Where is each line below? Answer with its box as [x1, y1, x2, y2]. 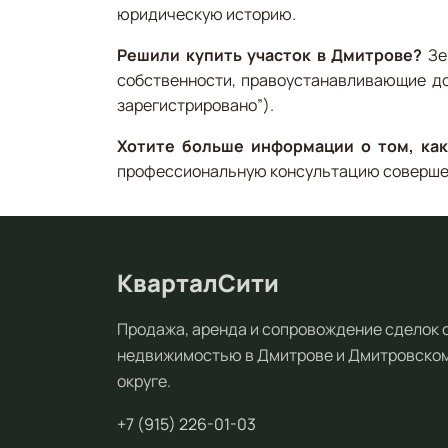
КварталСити [117, 265, 279, 299]
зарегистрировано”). [117, 93, 274, 116]
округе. [117, 369, 171, 392]
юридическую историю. [117, 2, 296, 25]
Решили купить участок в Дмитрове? [117, 43, 423, 66]
